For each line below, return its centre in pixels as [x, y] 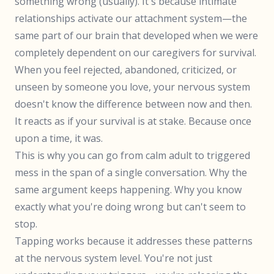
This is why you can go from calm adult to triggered [132, 155]
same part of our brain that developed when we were [136, 35]
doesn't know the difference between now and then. [133, 104]
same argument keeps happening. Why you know [128, 190]
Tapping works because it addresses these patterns [134, 241]
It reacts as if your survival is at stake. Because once [133, 121]
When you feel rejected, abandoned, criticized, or [126, 70]
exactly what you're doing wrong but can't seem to [130, 207]
